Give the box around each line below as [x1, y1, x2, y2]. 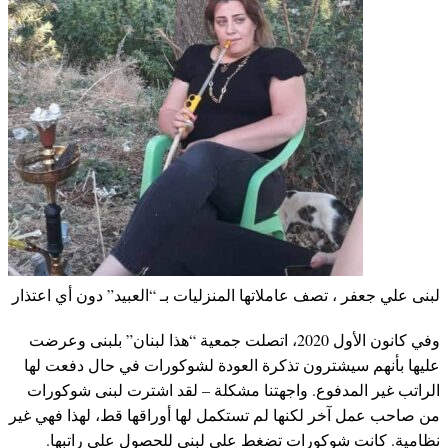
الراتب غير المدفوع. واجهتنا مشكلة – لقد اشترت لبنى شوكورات [27, 379, 440, 401]
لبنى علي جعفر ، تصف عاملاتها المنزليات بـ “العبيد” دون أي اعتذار [12, 284, 440, 306]
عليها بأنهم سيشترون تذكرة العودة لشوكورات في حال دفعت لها [24, 354, 440, 376]
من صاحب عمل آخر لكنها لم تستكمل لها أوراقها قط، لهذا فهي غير [9, 404, 440, 426]
